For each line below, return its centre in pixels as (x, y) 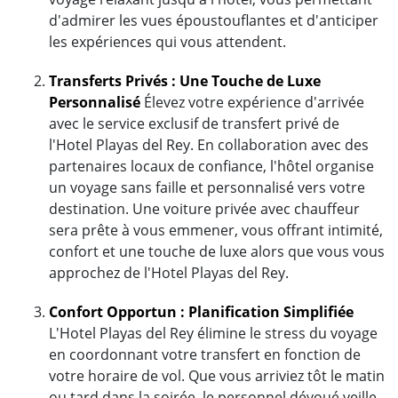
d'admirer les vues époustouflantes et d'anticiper (214, 20)
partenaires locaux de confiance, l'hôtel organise (211, 166)
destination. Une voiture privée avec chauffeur (204, 208)
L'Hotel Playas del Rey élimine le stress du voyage (213, 333)
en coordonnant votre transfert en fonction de (205, 354)
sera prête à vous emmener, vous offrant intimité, (216, 230)
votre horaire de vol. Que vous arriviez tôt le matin (217, 375)
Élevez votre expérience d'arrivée (252, 102)
